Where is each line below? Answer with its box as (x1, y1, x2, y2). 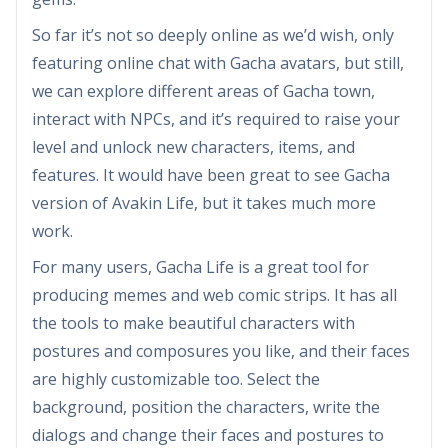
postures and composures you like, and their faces (32, 339, 410, 362)
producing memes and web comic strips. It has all (32, 283, 397, 306)
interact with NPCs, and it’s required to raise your (32, 107, 400, 130)
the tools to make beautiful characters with (32, 311, 355, 334)
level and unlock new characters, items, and (32, 135, 355, 158)
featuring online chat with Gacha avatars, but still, (32, 51, 404, 74)
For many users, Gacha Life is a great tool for (32, 255, 369, 278)
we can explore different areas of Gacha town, (32, 79, 375, 102)
